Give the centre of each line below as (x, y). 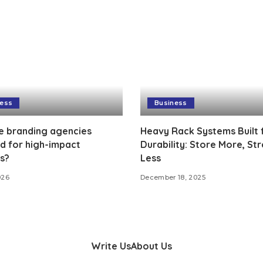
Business (171, 103)
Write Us (111, 246)
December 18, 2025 (173, 178)
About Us (151, 246)
